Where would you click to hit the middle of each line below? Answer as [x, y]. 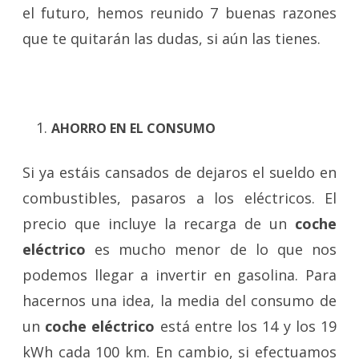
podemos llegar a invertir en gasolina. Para [179, 275]
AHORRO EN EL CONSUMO [133, 128]
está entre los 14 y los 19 [246, 326]
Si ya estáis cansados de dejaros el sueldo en [179, 172]
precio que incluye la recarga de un [159, 224]
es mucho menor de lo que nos [211, 249]
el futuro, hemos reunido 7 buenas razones [179, 13]
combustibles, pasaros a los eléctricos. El [179, 198]
